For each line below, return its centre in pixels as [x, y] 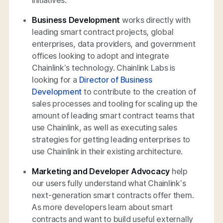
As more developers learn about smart [102, 207]
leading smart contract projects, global [103, 32]
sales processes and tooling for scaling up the [114, 103]
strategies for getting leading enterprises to [111, 139]
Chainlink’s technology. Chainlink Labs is [104, 67]
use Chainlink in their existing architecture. [107, 151]
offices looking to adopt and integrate [100, 56]
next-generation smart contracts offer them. [113, 195]
